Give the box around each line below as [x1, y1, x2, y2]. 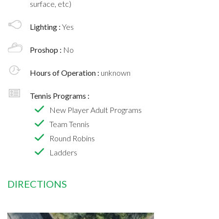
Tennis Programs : [30, 90, 89, 100]
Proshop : [30, 44, 63, 54]
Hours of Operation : [30, 67, 101, 77]
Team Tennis [49, 119, 89, 129]
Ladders [49, 147, 77, 157]
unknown [101, 67, 131, 77]
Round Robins [49, 133, 95, 143]
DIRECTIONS [7, 177, 67, 190]
